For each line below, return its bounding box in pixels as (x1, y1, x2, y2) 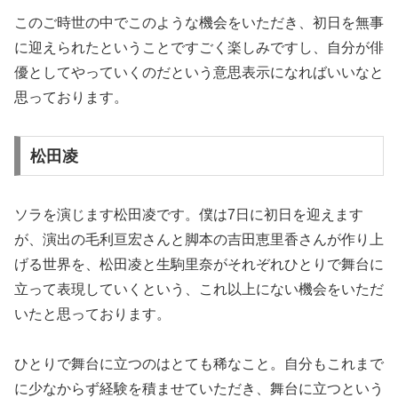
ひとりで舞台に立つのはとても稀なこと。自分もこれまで (14, 356, 384, 372)
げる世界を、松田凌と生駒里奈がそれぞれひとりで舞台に (14, 256, 384, 272)
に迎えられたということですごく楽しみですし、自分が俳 (14, 40, 384, 56)
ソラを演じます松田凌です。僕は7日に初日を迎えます (14, 206, 363, 222)
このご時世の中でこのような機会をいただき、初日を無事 (14, 15, 384, 31)
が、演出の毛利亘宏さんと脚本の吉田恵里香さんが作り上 (14, 231, 384, 247)
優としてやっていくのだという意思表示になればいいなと (14, 65, 384, 81)
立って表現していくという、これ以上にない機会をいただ (14, 281, 384, 297)
